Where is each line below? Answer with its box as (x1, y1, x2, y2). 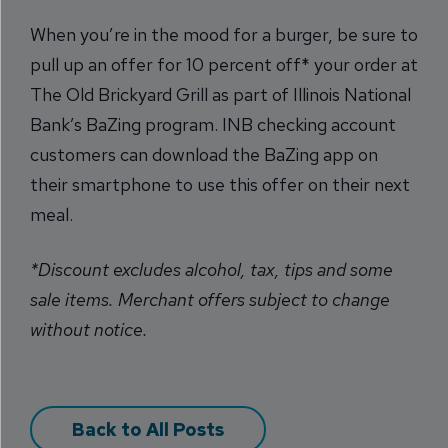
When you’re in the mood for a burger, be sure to (30, 23, 418, 46)
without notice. (30, 318, 148, 341)
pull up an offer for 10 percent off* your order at (30, 53, 418, 76)
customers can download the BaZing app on (30, 143, 378, 166)
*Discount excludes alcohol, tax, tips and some (30, 258, 393, 281)
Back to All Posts (72, 418, 224, 441)
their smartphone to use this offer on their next (30, 173, 410, 196)
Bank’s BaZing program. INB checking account (30, 113, 396, 136)
